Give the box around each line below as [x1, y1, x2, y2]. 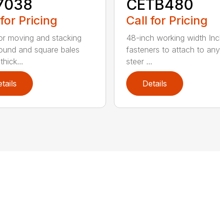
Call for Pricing [126, 13, 208, 27]
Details [142, 78, 167, 88]
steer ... [126, 56, 152, 66]
